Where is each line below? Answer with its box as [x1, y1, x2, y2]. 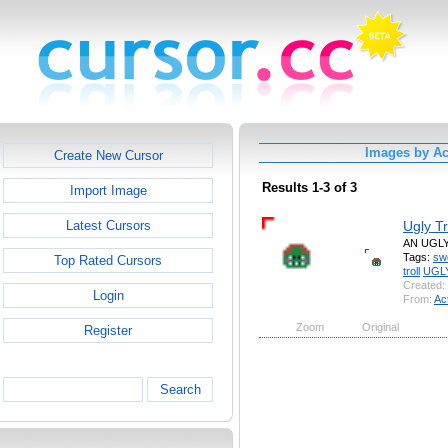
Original [362, 320, 399, 333]
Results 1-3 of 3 [262, 180, 357, 196]
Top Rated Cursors [54, 253, 162, 268]
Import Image [69, 183, 147, 198]
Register [84, 323, 132, 338]
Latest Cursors [65, 218, 151, 233]
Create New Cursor [53, 148, 163, 163]
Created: [403, 278, 445, 291]
